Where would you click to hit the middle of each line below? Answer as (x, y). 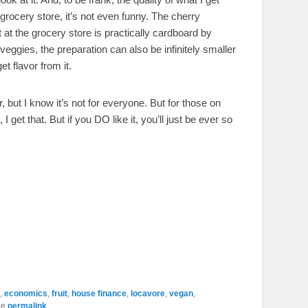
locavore (148, 293)
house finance (99, 293)
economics (26, 293)
